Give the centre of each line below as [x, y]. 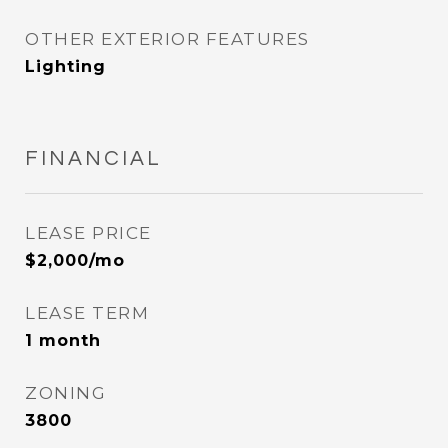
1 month [63, 340]
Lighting [65, 66]
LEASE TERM [87, 313]
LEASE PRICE [88, 233]
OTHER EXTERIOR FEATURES [167, 39]
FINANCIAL [93, 158]
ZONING [65, 393]
